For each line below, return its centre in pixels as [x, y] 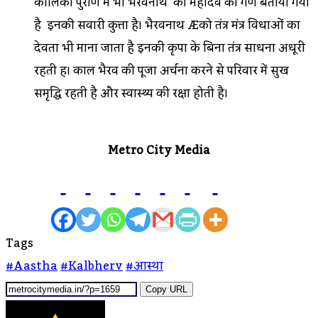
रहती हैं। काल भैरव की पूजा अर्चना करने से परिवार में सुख [161, 71]
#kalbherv [92, 266]
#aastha [32, 266]
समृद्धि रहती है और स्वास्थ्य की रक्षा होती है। [131, 93]
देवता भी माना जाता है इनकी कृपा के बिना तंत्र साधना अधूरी [170, 48]
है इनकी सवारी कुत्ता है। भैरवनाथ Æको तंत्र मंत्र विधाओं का [167, 25]
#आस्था [144, 266]
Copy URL [166, 289]
